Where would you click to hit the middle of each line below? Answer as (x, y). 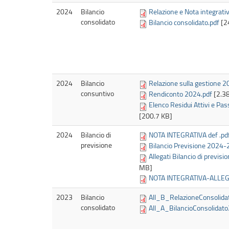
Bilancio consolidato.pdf (184, 22)
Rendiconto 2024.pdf (180, 94)
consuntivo (97, 93)
